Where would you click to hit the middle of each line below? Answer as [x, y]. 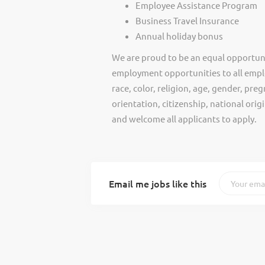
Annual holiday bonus [179, 36]
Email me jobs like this [157, 183]
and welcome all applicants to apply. [184, 119]
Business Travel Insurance [187, 20]
